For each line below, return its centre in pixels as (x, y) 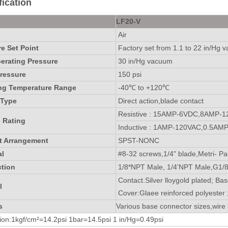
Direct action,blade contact (160, 101)
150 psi (129, 74)
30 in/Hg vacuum (144, 61)
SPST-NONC (138, 140)
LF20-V (128, 21)
